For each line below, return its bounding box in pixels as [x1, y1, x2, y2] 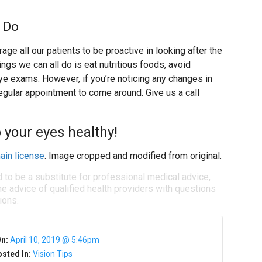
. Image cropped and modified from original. [44, 150, 222, 162]
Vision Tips [33, 249, 73, 259]
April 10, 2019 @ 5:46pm [9, 235, 99, 245]
